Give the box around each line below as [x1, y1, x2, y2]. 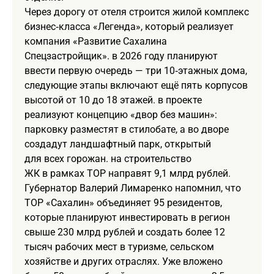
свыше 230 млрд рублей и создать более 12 [24, 226, 225, 238]
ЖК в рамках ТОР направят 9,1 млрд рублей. [24, 167, 231, 179]
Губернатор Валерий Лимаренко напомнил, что [24, 182, 241, 194]
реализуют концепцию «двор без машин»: [24, 108, 217, 120]
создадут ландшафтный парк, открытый [24, 138, 211, 150]
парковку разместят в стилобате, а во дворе [24, 123, 229, 135]
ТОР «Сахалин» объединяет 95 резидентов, [24, 196, 222, 209]
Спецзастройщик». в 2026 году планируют [24, 50, 218, 62]
